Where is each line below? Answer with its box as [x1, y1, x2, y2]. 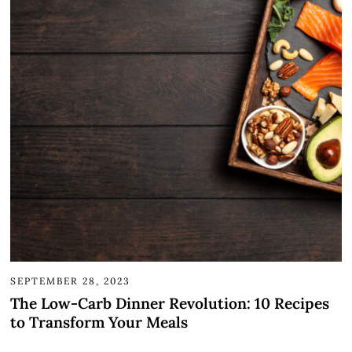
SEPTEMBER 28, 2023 [10, 274, 131, 287]
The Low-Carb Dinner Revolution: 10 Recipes [10, 293, 330, 313]
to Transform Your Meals [10, 312, 189, 332]
